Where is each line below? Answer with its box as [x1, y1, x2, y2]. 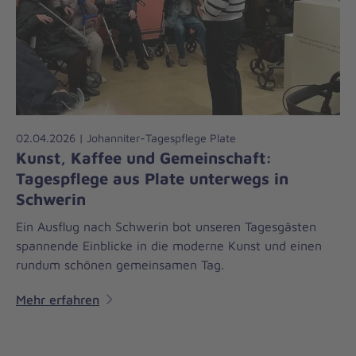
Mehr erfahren [16, 292, 99, 308]
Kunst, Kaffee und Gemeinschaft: [16, 148, 272, 168]
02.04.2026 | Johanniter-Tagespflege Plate [16, 131, 236, 145]
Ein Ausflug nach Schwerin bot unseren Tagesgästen [16, 219, 316, 234]
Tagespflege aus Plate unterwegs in [16, 168, 288, 188]
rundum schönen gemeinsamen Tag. [16, 257, 224, 273]
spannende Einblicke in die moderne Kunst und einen [16, 238, 322, 253]
